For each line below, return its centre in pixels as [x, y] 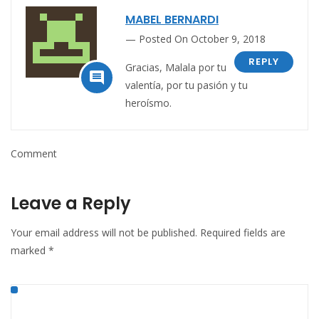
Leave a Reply [71, 204]
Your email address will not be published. [104, 233]
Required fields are [243, 233]
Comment [34, 154]
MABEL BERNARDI [172, 20]
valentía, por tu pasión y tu [187, 85]
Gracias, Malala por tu [176, 68]
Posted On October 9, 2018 [202, 39]
